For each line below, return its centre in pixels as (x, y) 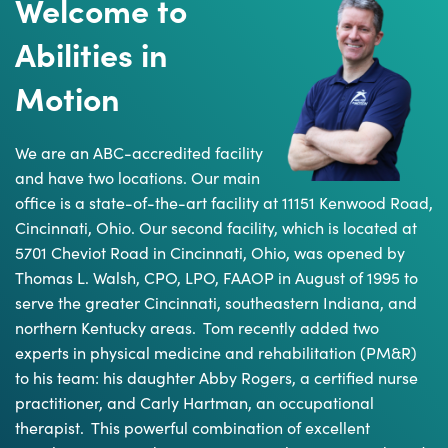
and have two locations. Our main (137, 176)
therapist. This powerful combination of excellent (192, 426)
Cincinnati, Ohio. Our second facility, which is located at (216, 226)
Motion (67, 97)
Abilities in (91, 53)
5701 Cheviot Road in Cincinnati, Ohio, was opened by (210, 251)
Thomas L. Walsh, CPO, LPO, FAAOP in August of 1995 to (216, 276)
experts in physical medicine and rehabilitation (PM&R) (216, 351)
